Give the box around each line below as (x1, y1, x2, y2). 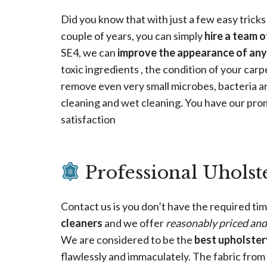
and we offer (103, 216, 166, 230)
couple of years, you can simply (61, 29, 204, 43)
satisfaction (61, 113, 116, 126)
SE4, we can (61, 46, 117, 60)
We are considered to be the (61, 233, 194, 247)
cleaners (61, 216, 103, 230)
